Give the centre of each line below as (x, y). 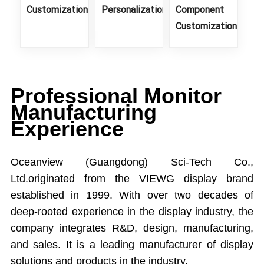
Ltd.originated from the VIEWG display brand (132, 178)
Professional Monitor (116, 95)
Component (200, 9)
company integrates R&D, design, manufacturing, (132, 228)
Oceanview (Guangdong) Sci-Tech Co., (132, 162)
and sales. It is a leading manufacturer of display (132, 244)
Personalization (134, 9)
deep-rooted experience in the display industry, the (132, 211)
